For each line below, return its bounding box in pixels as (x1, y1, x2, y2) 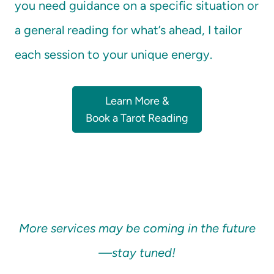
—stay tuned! (98, 245, 176, 261)
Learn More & (105, 94, 169, 108)
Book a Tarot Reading (86, 111, 188, 125)
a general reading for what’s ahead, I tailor (15, 23, 242, 38)
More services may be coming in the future (18, 221, 256, 236)
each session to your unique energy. (15, 47, 212, 62)
